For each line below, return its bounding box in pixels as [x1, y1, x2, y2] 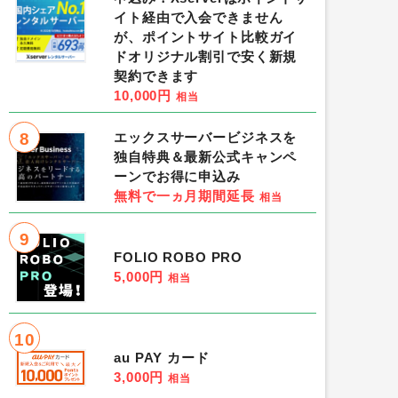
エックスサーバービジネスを [114, 130, 298, 146]
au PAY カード [114, 350, 210, 366]
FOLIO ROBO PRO [114, 250, 243, 266]
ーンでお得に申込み [114, 169, 241, 185]
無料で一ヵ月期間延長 [114, 188, 255, 204]
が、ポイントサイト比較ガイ [114, 29, 298, 45]
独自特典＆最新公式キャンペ [114, 149, 298, 165]
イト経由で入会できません [114, 10, 283, 26]
